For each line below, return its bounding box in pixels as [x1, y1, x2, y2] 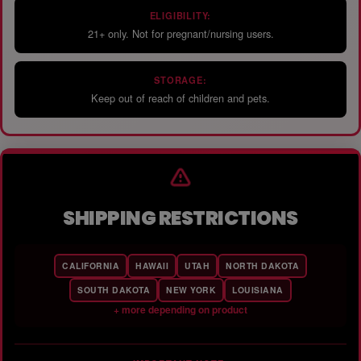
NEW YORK [166, 284, 217, 297]
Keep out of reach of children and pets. [91, 90, 270, 106]
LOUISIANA [232, 284, 284, 297]
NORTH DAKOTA [226, 259, 299, 272]
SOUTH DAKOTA [77, 284, 151, 297]
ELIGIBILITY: [149, 9, 212, 23]
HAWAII [135, 259, 168, 272]
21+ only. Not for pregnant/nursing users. [87, 26, 274, 42]
